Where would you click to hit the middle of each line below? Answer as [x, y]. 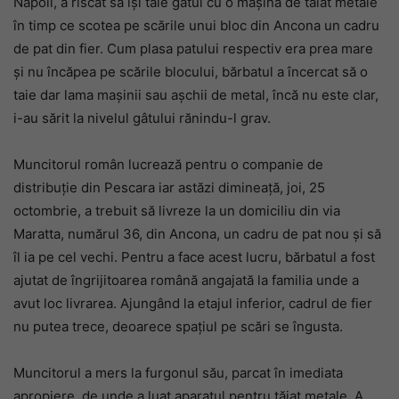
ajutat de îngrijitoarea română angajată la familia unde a [186, 280]
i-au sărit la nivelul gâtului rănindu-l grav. [142, 118]
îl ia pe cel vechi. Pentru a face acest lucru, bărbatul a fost [194, 257]
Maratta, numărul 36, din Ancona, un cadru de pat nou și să [197, 234]
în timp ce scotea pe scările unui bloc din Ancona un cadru [196, 25]
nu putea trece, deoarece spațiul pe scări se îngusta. [178, 326]
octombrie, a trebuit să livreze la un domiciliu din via [177, 211]
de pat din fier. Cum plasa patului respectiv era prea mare [193, 49]
